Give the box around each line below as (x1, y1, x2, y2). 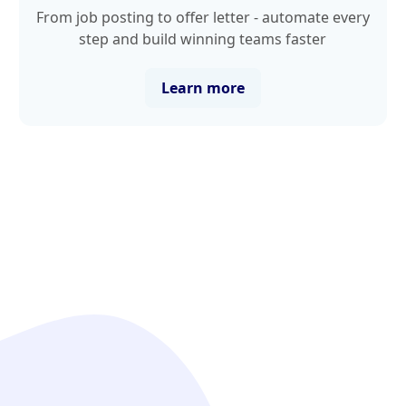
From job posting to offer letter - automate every (35, 6, 370, 27)
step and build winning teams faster (79, 28, 327, 49)
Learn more (160, 77, 245, 98)
